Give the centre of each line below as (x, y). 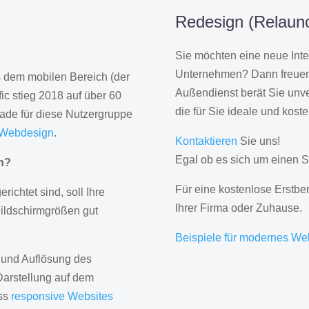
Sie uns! (258, 141)
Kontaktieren (206, 141)
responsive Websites (62, 297)
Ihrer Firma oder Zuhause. (238, 208)
